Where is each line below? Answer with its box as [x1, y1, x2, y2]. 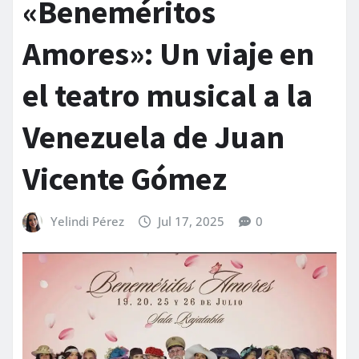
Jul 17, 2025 [158, 213, 225, 230]
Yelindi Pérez [50, 213, 124, 230]
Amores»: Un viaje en [22, 34, 314, 75]
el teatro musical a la [22, 75, 313, 116]
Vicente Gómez [22, 159, 227, 200]
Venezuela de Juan [22, 117, 284, 158]
